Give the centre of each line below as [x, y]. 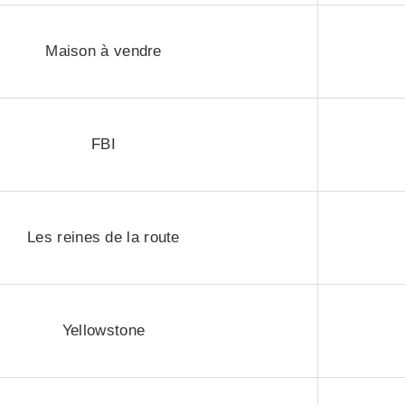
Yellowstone [104, 330]
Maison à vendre [104, 51]
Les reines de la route [104, 237]
